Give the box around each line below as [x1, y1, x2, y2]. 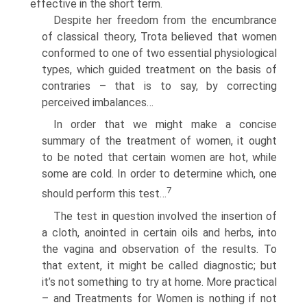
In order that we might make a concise [53, 118, 277, 132]
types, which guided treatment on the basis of [42, 63, 277, 77]
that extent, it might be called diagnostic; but [42, 258, 277, 272]
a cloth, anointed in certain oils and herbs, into [42, 225, 277, 239]
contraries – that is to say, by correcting [42, 79, 277, 93]
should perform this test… [42, 187, 167, 201]
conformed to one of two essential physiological [42, 47, 277, 60]
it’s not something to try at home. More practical [42, 275, 277, 288]
